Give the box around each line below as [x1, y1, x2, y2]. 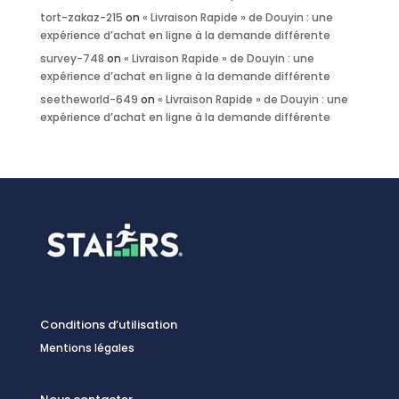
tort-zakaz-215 [39, 9, 123, 25]
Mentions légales [39, 339, 134, 355]
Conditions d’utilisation [39, 315, 177, 333]
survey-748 [39, 50, 104, 66]
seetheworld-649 [39, 91, 138, 107]
